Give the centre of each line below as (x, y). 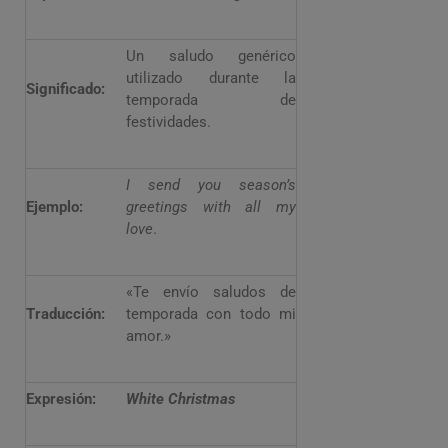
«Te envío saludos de (211, 292)
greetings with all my (211, 207)
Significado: (65, 89)
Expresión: (61, 399)
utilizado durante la (211, 78)
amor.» (148, 336)
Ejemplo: (54, 207)
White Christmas (180, 399)
